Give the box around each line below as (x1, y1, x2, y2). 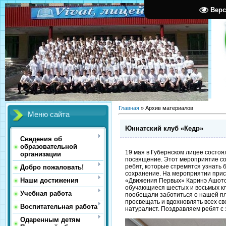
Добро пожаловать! (20, 163, 84, 171)
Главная (119, 105, 139, 111)
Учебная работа (20, 190, 72, 197)
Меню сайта (28, 110, 70, 119)
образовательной (20, 143, 77, 150)
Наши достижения (20, 177, 79, 184)
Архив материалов (145, 105, 193, 111)
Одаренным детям (20, 216, 81, 223)
